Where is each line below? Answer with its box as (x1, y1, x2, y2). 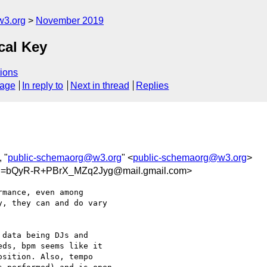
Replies (136, 80, 169, 91)
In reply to (22, 80, 64, 91)
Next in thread (70, 80, 129, 91)
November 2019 (36, 15, 104, 26)
